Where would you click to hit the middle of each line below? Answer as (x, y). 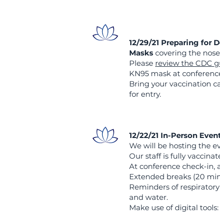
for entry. (145, 94)
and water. (149, 197)
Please (142, 63)
